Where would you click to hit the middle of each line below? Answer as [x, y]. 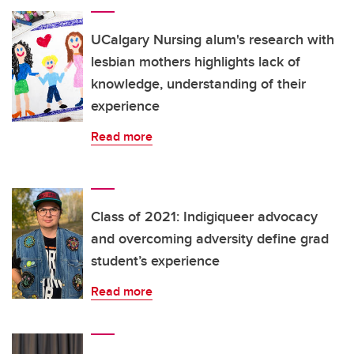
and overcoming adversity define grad [210, 239]
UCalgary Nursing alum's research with [213, 40]
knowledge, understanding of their [198, 84]
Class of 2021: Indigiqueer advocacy [204, 217]
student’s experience [155, 261]
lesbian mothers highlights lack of [196, 62]
